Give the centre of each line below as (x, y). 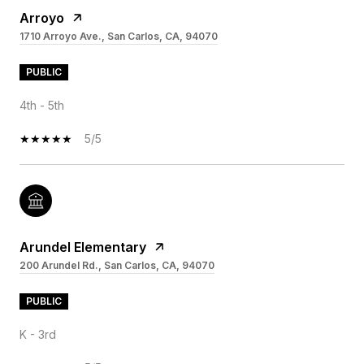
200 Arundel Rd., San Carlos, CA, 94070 (117, 265)
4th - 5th (42, 105)
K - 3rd (38, 334)
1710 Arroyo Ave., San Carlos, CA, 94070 (119, 36)
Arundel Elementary (83, 247)
